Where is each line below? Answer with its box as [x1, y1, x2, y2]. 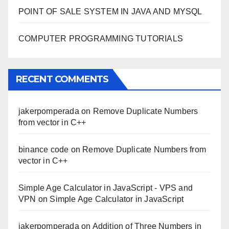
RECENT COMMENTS [16, 74, 109, 85]
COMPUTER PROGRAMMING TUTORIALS [18, 34, 183, 43]
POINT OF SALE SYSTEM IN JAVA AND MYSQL [18, 7, 202, 16]
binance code [18, 145, 69, 154]
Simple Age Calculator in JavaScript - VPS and [18, 184, 193, 192]
